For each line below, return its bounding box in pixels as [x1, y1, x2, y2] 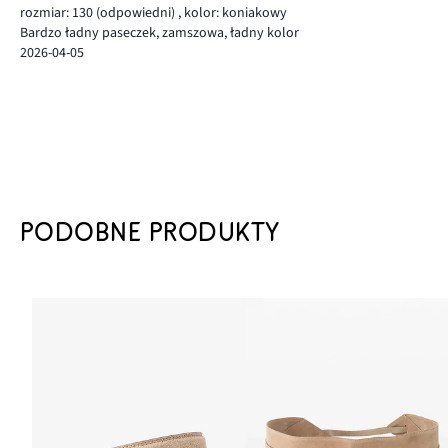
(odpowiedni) [93, 2, 178, 23]
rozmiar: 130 [20, 2, 93, 23]
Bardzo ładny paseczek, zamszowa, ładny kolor [20, 22, 299, 43]
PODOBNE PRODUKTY [20, 217, 280, 247]
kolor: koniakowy [181, 2, 287, 23]
